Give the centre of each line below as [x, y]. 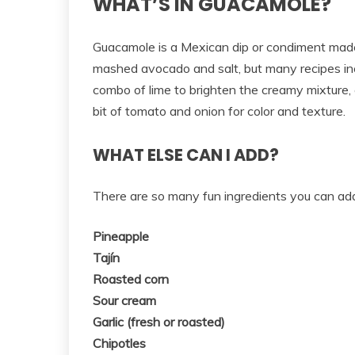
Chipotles [119, 344]
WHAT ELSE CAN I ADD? [186, 155]
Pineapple [121, 237]
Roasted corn [131, 279]
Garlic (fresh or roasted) [159, 322]
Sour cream [124, 301]
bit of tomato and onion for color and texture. [219, 111]
